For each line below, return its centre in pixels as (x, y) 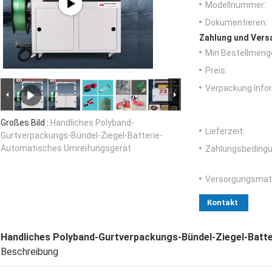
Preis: (216, 71)
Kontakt (223, 203)
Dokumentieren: (236, 23)
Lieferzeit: (225, 131)
